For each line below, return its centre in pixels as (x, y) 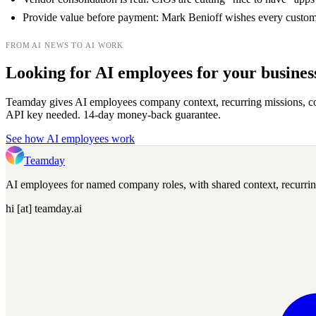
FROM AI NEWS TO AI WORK (65, 45)
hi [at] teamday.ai (44, 209)
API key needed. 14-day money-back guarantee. (113, 115)
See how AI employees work (70, 139)
